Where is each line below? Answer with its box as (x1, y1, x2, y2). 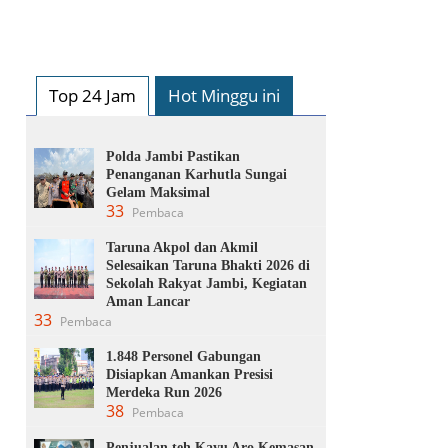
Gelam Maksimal (106, 184, 210, 200)
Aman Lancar (106, 293, 190, 309)
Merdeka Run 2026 (106, 384, 222, 400)
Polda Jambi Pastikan (106, 148, 240, 164)
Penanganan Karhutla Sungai (106, 166, 287, 182)
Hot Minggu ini (168, 83, 280, 107)
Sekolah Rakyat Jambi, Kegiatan (106, 275, 307, 291)
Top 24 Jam (49, 83, 136, 107)
